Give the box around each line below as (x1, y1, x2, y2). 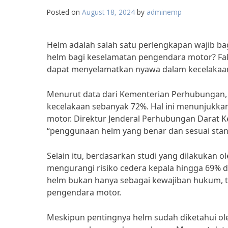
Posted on (47, 7, 82, 17)
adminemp (147, 7, 182, 17)
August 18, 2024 (82, 7, 135, 17)
